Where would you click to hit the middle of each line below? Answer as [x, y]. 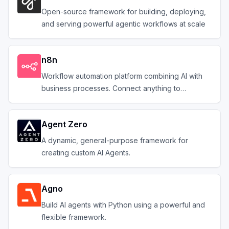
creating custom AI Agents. [86, 153]
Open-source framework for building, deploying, [124, 12]
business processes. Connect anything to [111, 88]
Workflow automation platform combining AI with [122, 76]
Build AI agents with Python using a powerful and [123, 205]
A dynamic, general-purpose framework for [115, 140]
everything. [60, 100]
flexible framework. [74, 217]
